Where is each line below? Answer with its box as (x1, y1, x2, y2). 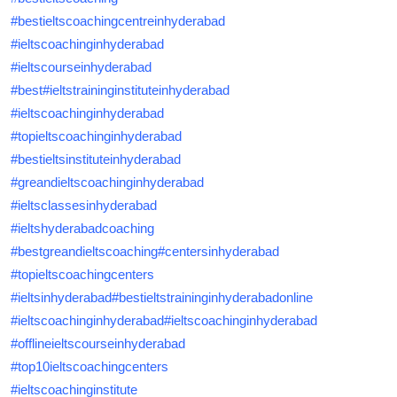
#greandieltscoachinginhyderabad (11, 175, 204, 191)
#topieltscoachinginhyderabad (11, 128, 182, 144)
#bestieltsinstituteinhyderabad (11, 152, 181, 167)
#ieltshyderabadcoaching (11, 221, 154, 237)
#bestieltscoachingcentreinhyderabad (11, 13, 225, 29)
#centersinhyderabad (158, 244, 279, 260)
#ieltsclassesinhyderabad (11, 198, 157, 214)
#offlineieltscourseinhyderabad (11, 336, 185, 352)
